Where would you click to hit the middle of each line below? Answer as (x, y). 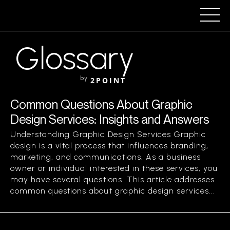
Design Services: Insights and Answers (110, 119)
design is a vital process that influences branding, (110, 146)
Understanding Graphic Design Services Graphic (108, 134)
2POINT (108, 80)
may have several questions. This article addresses (113, 179)
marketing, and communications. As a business (106, 157)
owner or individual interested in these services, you (114, 168)
